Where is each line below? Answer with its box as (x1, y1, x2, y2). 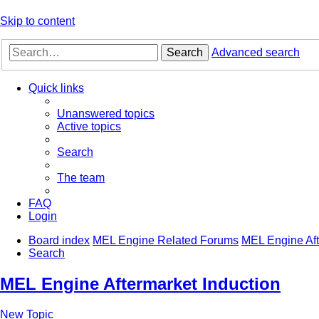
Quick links (28, 82, 84, 95)
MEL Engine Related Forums (93, 234, 239, 247)
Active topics (57, 120, 121, 133)
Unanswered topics (57, 108, 155, 120)
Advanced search (211, 46, 300, 59)
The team (57, 172, 105, 184)
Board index (28, 234, 90, 247)
